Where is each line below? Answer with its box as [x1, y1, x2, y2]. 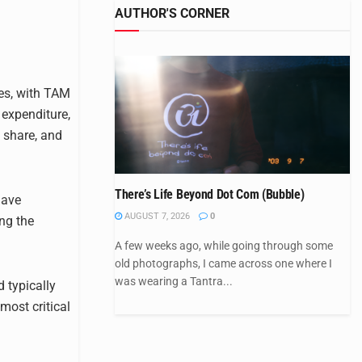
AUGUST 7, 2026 [122, 210, 190, 221]
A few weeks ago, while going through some [115, 238, 333, 252]
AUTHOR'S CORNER [115, 6, 229, 21]
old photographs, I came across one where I [115, 256, 332, 270]
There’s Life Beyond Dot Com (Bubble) [115, 186, 305, 202]
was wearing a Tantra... [115, 274, 233, 288]
